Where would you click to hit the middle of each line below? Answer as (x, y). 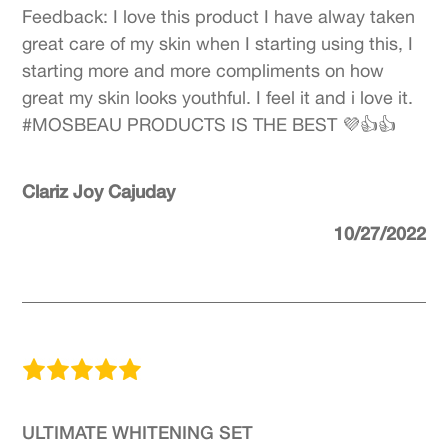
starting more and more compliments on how (203, 70)
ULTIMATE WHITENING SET (138, 432)
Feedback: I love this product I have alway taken (219, 16)
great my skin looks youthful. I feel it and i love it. (218, 97)
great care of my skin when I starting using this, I (218, 43)
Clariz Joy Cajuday (99, 191)
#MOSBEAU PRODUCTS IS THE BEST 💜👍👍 (209, 124)
